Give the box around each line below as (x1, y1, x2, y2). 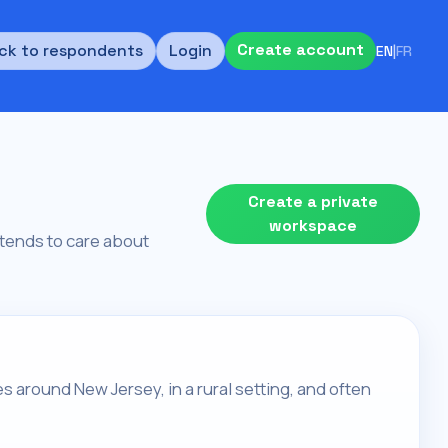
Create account (237, 39, 364, 60)
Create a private (248, 191, 378, 213)
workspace (269, 215, 357, 237)
